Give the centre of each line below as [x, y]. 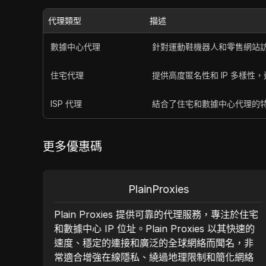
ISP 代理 [66, 104]
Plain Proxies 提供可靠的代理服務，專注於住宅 [156, 214]
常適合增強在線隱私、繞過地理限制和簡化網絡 [153, 257]
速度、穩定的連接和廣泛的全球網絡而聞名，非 [153, 243]
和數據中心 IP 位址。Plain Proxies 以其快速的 [154, 229]
